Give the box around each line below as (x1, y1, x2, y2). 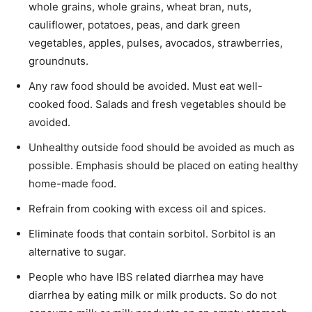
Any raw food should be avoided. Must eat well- (29, 79, 263, 93)
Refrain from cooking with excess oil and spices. (29, 201, 266, 215)
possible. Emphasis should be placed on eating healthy (29, 158, 298, 172)
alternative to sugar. (29, 244, 126, 258)
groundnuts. (29, 54, 88, 68)
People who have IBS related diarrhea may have (29, 270, 264, 283)
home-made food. (29, 176, 116, 190)
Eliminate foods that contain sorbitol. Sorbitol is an (29, 226, 276, 240)
